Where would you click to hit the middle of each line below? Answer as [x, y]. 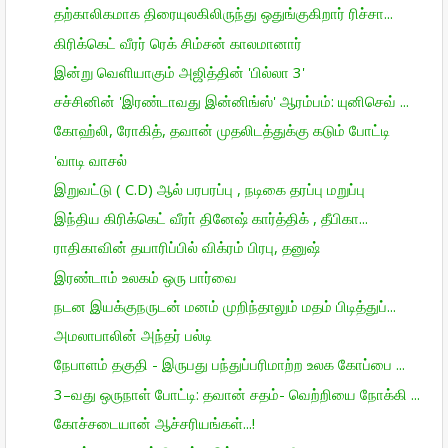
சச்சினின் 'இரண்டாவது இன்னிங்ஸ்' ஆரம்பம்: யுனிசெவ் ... [231, 101]
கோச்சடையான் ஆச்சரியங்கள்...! [154, 422]
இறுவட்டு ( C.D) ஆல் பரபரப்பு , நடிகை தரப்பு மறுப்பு [209, 188]
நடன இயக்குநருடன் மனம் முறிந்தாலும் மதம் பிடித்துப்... [224, 305]
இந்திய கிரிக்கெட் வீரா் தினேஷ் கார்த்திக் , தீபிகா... [210, 218]
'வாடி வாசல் [90, 159]
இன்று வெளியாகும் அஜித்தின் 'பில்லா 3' [179, 71]
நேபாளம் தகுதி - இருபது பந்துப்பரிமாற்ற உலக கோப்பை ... [229, 364]
